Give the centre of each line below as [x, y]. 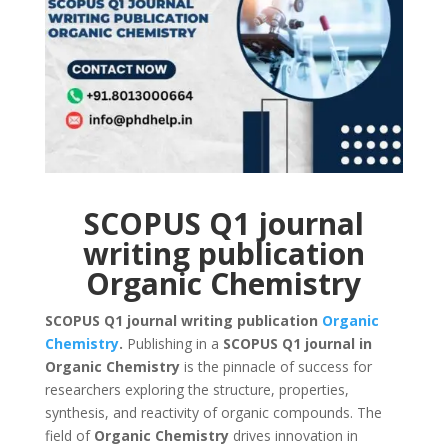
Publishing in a [172, 344]
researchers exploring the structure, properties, [196, 390]
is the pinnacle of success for [275, 367]
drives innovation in [293, 436]
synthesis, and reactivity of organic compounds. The [213, 413]
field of [69, 436]
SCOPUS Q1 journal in [297, 344]
